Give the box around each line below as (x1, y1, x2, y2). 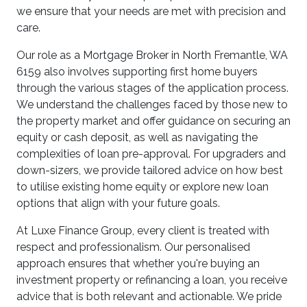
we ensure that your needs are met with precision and (16, 5, 286, 18)
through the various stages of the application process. (16, 82, 288, 95)
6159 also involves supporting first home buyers (16, 65, 258, 78)
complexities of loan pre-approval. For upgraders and (16, 147, 286, 160)
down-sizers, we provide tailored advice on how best (16, 164, 283, 177)
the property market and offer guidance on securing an (16, 114, 291, 127)
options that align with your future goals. (16, 197, 220, 210)
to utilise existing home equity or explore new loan (16, 180, 269, 193)
